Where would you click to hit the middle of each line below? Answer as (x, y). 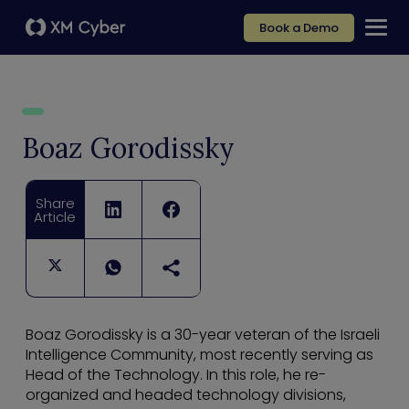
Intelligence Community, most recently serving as (199, 355)
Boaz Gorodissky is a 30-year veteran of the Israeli (203, 335)
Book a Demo (299, 27)
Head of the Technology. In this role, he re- (176, 375)
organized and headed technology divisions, (186, 395)
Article (55, 216)
